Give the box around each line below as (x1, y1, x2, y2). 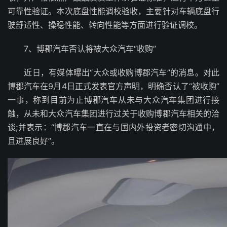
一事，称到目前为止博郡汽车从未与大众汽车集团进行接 (8, 95, 219, 105)
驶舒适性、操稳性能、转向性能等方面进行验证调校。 (8, 20, 202, 30)
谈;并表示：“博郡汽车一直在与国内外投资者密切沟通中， (8, 122, 219, 133)
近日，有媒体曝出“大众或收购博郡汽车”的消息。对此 (8, 67, 219, 78)
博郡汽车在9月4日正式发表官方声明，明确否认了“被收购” (8, 81, 219, 92)
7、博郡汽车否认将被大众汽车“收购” (8, 44, 156, 54)
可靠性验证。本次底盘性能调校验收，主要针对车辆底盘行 (8, 6, 219, 17)
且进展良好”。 (8, 136, 59, 146)
